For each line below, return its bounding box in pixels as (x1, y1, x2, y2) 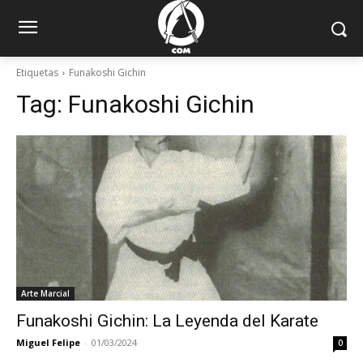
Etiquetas (16, 66, 58, 79)
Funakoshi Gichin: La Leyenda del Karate (16, 311, 318, 331)
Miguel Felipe (16, 336, 80, 348)
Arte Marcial (21, 288, 70, 299)
